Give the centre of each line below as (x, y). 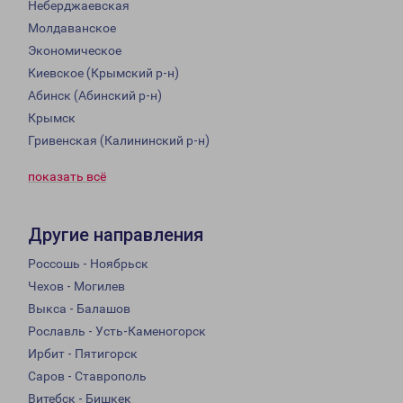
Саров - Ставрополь (87, 376)
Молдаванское (72, 28)
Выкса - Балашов (79, 309)
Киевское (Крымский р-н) (103, 73)
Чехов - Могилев (76, 287)
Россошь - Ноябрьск (88, 264)
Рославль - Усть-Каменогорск (117, 331)
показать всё (67, 177)
